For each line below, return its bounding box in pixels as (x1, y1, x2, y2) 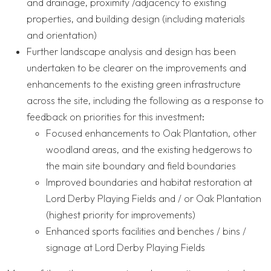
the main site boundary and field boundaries (46, 160, 236, 172)
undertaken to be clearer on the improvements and (27, 62, 246, 74)
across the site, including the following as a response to (27, 94, 264, 107)
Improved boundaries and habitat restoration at (46, 176, 252, 189)
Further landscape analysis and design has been (27, 45, 236, 58)
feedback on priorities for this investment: (27, 111, 204, 123)
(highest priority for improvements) (46, 209, 195, 221)
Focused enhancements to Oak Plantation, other (46, 127, 256, 140)
